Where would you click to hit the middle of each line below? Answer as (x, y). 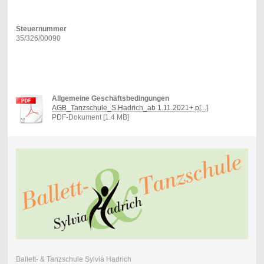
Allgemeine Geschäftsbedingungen (110, 98)
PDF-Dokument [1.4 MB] (90, 117)
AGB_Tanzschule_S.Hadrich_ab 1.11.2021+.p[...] (130, 108)
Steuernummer (41, 29)
